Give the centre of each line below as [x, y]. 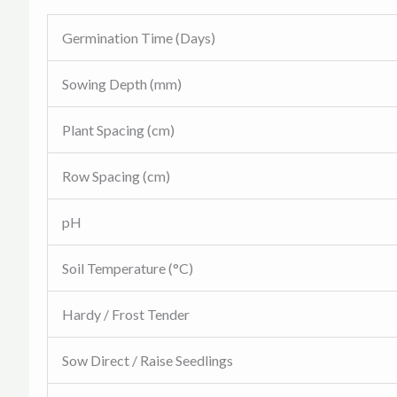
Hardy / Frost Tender [125, 314]
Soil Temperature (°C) [127, 268]
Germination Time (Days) [138, 37]
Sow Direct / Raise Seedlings [147, 360]
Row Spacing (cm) [116, 175]
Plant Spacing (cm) [118, 129]
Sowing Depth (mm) [121, 83]
